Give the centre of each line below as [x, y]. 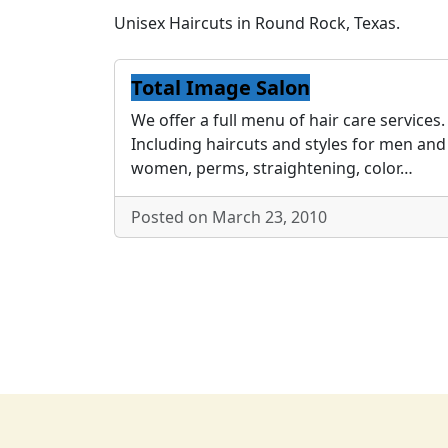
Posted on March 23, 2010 [229, 217]
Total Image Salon [220, 88]
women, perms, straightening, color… [272, 168]
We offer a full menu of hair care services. [288, 120]
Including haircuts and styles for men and [288, 144]
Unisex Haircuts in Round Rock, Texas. [257, 23]
